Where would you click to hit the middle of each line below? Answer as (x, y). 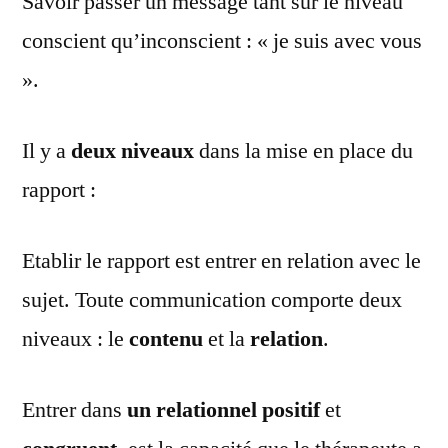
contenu (166, 338)
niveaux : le (75, 338)
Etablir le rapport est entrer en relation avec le (221, 260)
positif (291, 409)
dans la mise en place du (303, 150)
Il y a (46, 150)
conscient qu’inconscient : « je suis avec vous (222, 40)
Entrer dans (74, 409)
